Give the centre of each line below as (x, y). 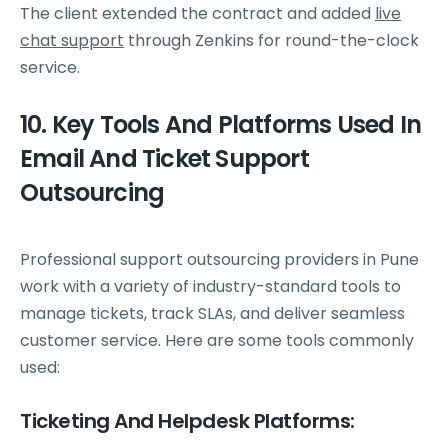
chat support (72, 41)
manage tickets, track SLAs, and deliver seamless (212, 314)
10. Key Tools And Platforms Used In (221, 125)
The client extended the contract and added (197, 14)
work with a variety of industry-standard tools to (210, 287)
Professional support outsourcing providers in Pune (219, 260)
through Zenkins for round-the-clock (271, 41)
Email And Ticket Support (164, 159)
